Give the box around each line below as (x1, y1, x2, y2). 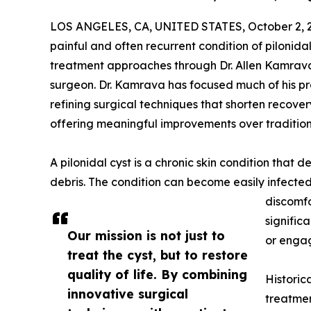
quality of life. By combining (67, 267, 247, 283)
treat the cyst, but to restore (67, 247, 248, 263)
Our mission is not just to (67, 228, 225, 244)
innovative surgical (67, 286, 188, 302)
